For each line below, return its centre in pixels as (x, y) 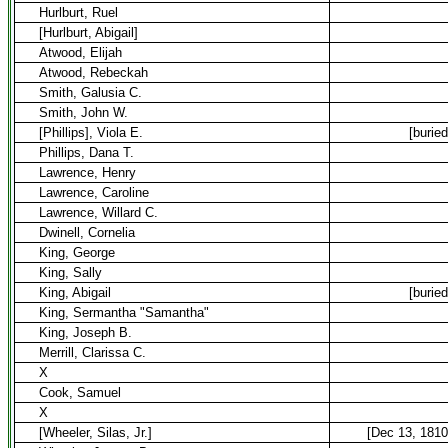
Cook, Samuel (80, 392)
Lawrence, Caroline (94, 192)
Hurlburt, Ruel (78, 12)
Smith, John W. (83, 112)
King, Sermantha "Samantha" (124, 312)
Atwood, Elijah (80, 52)
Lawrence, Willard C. (98, 212)
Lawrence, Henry (87, 172)
